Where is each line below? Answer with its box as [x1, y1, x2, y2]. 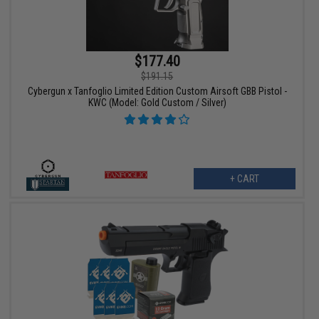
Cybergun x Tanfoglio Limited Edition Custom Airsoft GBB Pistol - [27, 85, 287, 98]
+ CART [229, 173, 259, 185]
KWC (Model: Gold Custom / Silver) [88, 97, 226, 109]
